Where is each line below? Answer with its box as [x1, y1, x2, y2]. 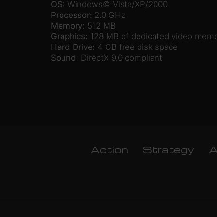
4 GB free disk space [94, 42, 178, 52]
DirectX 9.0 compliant [78, 53, 162, 63]
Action [91, 143, 128, 156]
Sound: [50, 53, 78, 63]
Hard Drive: [50, 42, 95, 52]
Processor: [50, 10, 92, 20]
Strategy [143, 143, 194, 156]
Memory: [50, 21, 85, 31]
